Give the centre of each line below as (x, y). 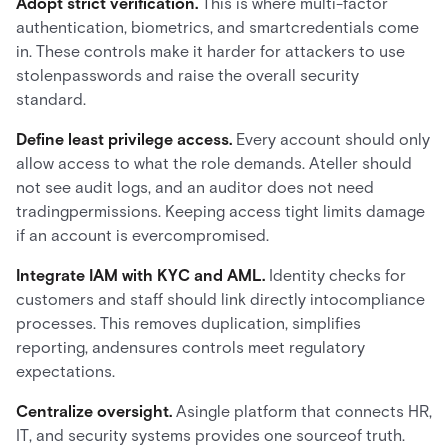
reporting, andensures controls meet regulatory (190, 347)
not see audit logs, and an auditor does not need (195, 187)
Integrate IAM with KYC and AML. (140, 275)
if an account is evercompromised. (142, 235)
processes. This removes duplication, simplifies (188, 323)
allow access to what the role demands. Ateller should (214, 163)
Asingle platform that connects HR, (304, 411)
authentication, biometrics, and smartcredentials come (217, 27)
